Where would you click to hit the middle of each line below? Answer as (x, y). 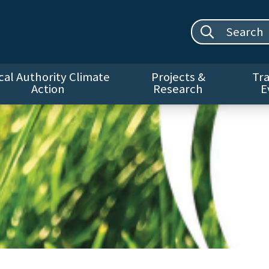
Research (178, 89)
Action (48, 89)
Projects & (178, 77)
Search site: (237, 27)
